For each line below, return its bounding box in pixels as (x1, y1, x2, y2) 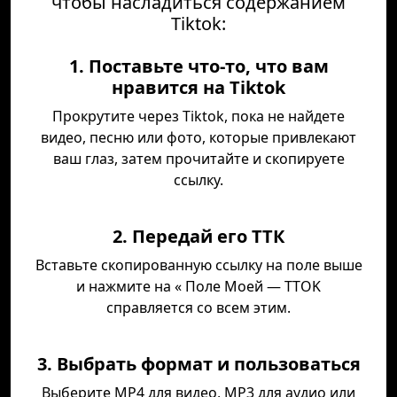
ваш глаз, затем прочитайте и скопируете (52, 149, 345, 168)
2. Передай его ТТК (113, 224, 284, 248)
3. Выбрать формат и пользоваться (36, 352, 361, 376)
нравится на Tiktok (112, 75, 285, 99)
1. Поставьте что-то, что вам (68, 54, 329, 78)
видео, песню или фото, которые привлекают (41, 128, 356, 147)
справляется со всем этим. (106, 298, 291, 317)
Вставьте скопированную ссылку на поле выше (35, 255, 362, 275)
